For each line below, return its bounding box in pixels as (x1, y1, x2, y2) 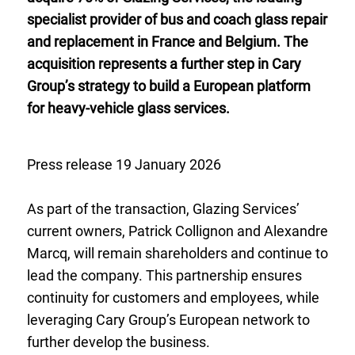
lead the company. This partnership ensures (26, 267, 302, 284)
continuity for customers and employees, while (26, 289, 319, 307)
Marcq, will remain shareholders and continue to (26, 245, 328, 262)
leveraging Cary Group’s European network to (26, 311, 310, 329)
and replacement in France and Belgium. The (26, 32, 308, 50)
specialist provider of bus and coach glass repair (26, 10, 327, 28)
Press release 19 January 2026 (26, 156, 221, 174)
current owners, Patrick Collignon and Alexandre (26, 223, 328, 240)
